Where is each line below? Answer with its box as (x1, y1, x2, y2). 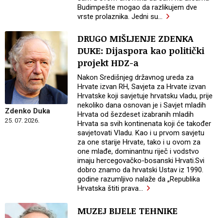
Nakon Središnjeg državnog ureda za (77, 73, 194, 82)
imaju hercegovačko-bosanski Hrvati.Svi (77, 156, 205, 165)
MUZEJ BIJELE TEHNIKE (77, 204, 178, 217)
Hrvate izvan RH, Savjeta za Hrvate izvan (77, 82, 206, 91)
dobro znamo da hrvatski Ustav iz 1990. (77, 165, 204, 175)
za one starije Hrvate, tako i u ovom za (77, 138, 201, 147)
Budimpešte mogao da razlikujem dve (77, 3, 198, 12)
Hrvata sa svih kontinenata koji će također (77, 119, 212, 128)
